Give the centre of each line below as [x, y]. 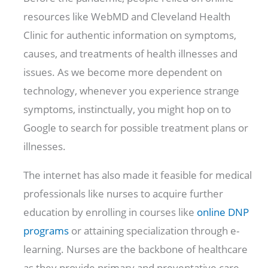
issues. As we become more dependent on [123, 72]
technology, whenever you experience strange [132, 91]
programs [46, 231]
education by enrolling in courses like [110, 212]
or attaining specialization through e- [154, 231]
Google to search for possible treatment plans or [136, 128]
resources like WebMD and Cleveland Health [127, 17]
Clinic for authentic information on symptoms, [130, 35]
